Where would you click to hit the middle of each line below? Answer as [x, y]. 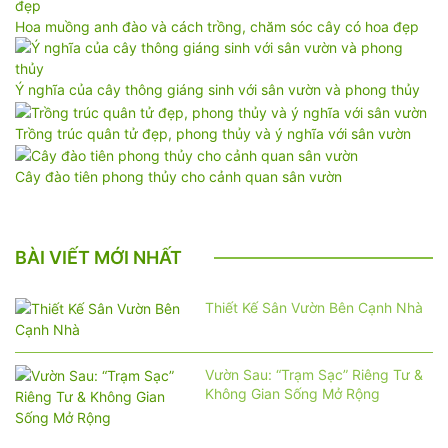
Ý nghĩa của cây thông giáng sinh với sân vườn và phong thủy [217, 89]
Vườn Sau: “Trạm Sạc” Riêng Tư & [313, 375]
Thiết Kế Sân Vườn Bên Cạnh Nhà [313, 308]
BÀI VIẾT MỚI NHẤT [98, 258]
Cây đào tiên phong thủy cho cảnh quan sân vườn [178, 177]
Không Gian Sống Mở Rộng [292, 394]
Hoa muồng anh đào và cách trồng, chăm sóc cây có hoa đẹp [217, 26]
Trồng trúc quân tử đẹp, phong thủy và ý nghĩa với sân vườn [213, 133]
